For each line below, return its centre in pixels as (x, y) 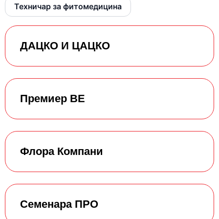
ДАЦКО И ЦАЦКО (65, 45)
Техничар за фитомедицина (68, 6)
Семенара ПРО (59, 204)
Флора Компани (62, 151)
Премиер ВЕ (53, 98)
